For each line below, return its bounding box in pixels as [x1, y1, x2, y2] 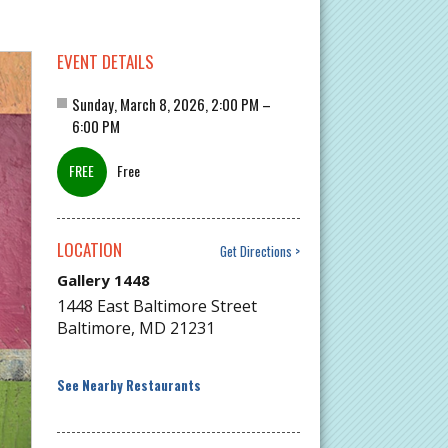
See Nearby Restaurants [56, 375, 201, 396]
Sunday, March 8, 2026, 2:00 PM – [71, 93, 271, 116]
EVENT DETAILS [56, 49, 154, 75]
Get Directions [219, 241, 292, 262]
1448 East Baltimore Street [56, 295, 257, 318]
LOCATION [56, 237, 122, 263]
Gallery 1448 [56, 270, 150, 291]
